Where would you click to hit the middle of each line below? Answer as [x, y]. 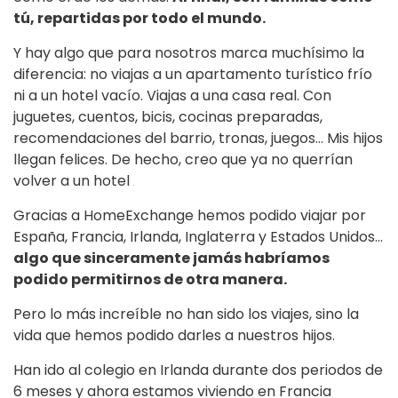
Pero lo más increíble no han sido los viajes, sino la [186, 314]
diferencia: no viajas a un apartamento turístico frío [193, 75]
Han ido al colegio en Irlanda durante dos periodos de [198, 370]
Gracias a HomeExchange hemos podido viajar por [190, 216]
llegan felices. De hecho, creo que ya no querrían [183, 160]
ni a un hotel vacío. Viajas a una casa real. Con [172, 96]
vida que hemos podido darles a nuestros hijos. [174, 336]
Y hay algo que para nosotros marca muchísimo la [189, 53]
